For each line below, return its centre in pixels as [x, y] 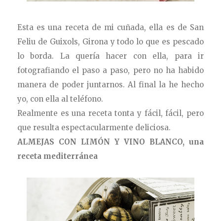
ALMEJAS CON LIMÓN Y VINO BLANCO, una [110, 142]
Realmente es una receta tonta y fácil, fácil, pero [110, 113]
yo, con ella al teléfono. [60, 99]
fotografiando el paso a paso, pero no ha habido [110, 71]
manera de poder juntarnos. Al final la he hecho [110, 85]
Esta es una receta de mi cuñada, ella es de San [110, 28]
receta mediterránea [58, 156]
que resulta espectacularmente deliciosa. [94, 128]
